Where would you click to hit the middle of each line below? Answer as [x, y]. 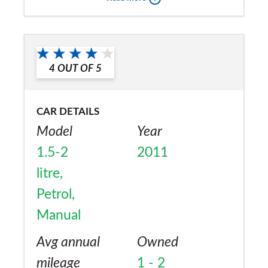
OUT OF [75, 68]
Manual [59, 215]
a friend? [62, 17]
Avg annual [68, 242]
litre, [50, 173]
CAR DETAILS [68, 111]
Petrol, [56, 194]
